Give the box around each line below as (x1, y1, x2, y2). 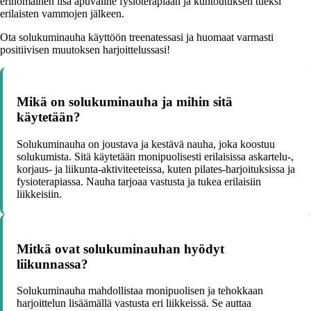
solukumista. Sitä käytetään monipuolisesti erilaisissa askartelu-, (17, 150, 294, 162)
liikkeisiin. (17, 187, 62, 200)
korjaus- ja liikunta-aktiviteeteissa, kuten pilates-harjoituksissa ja (17, 162, 295, 175)
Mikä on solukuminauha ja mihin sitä (17, 94, 233, 110)
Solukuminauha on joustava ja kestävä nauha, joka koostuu (17, 137, 275, 150)
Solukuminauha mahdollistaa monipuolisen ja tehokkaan (17, 285, 263, 297)
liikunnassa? (17, 256, 88, 271)
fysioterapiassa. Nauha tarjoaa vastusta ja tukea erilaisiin (17, 175, 261, 187)
